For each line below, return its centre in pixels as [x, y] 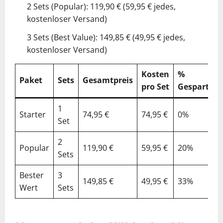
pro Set [155, 86]
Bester [32, 175]
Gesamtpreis [108, 80]
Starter [33, 114]
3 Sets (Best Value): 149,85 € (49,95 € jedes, [106, 37]
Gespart [193, 86]
